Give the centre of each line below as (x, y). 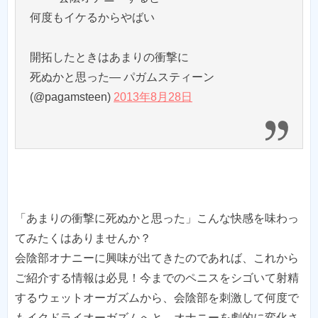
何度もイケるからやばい (92, 18)
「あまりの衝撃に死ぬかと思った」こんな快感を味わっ (157, 219)
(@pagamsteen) (72, 97)
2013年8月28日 (153, 97)
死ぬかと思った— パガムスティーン (122, 77)
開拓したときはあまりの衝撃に (109, 57)
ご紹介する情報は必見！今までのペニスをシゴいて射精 (157, 278)
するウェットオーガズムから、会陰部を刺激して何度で (157, 298)
